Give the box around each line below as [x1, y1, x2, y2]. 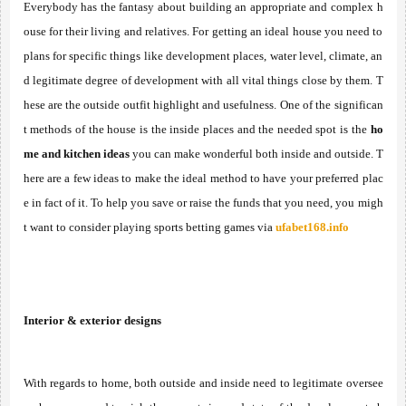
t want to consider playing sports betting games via [23, 220, 275, 234]
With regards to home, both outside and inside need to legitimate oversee [23, 376, 383, 390]
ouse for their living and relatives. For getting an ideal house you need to [23, 24, 383, 38]
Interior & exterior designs [23, 314, 161, 327]
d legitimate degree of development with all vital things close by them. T [23, 73, 383, 87]
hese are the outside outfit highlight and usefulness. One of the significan [23, 98, 383, 111]
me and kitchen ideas [23, 147, 130, 160]
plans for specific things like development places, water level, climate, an [23, 49, 383, 63]
